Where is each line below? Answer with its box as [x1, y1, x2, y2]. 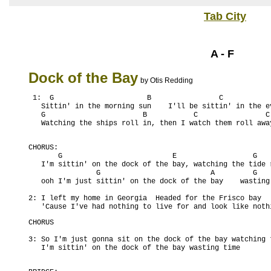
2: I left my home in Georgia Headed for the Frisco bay [28, 194, 261, 203]
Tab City [204, 10, 246, 22]
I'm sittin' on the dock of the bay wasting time [28, 244, 240, 252]
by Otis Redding [140, 76, 193, 85]
